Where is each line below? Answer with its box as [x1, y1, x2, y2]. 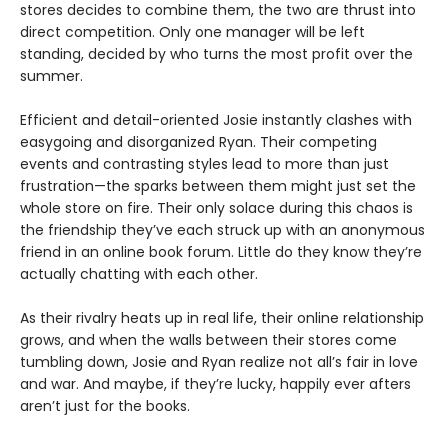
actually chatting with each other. [20, 264, 266, 285]
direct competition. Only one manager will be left [20, 22, 365, 43]
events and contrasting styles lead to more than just [20, 154, 389, 175]
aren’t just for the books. [20, 396, 190, 417]
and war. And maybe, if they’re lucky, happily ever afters [20, 374, 411, 395]
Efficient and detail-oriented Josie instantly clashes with [20, 110, 412, 131]
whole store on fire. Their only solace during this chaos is [20, 198, 413, 219]
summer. [20, 66, 87, 87]
